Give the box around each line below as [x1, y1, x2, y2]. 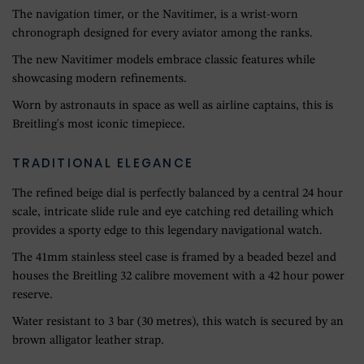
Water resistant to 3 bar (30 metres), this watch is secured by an [12, 316, 344, 329]
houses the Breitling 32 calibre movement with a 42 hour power [12, 271, 344, 284]
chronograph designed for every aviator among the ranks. [12, 28, 313, 41]
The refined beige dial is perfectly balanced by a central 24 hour [12, 188, 343, 201]
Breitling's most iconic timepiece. [12, 119, 185, 132]
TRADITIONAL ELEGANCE [12, 154, 193, 172]
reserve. [12, 289, 53, 302]
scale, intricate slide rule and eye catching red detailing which [12, 206, 334, 219]
